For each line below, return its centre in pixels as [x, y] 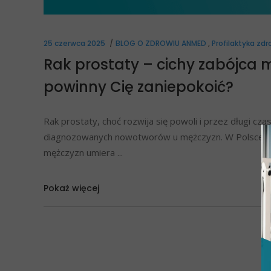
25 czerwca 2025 [74, 44]
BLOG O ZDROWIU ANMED [161, 44]
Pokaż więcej [71, 188]
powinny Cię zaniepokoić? [139, 87]
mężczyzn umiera [80, 153]
